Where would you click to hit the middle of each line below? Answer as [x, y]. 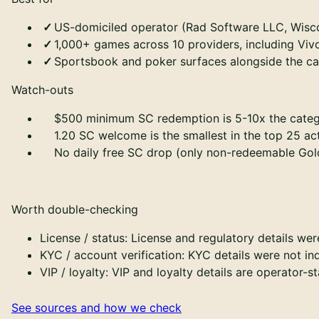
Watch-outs [42, 89]
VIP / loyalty [73, 272]
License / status [82, 237]
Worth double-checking [75, 209]
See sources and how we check [96, 307]
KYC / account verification [111, 255]
